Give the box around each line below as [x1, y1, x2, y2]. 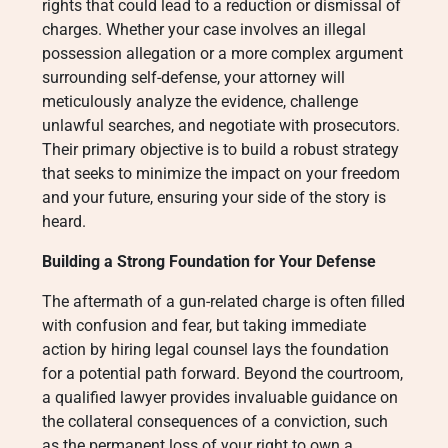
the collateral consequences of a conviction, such [42, 412, 388, 431]
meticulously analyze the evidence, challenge [42, 92, 358, 111]
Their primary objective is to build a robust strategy [42, 140, 399, 159]
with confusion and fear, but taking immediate [42, 316, 366, 335]
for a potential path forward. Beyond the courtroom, [42, 364, 403, 383]
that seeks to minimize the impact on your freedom [42, 164, 400, 183]
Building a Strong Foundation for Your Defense [42, 252, 376, 271]
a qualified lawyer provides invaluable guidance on [42, 388, 398, 407]
